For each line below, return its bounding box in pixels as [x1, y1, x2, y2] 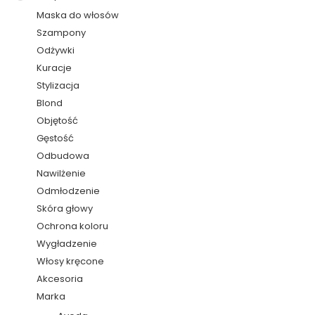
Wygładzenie [37, 236, 98, 250]
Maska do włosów [37, 8, 120, 22]
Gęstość [37, 131, 75, 145]
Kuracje [37, 60, 72, 75]
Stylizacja [37, 78, 80, 92]
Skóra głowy [37, 201, 94, 215]
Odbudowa [37, 148, 90, 162]
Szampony [37, 25, 86, 39]
